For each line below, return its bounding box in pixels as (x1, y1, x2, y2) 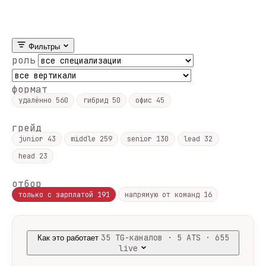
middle (70, 134, 100, 144)
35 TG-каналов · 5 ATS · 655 (100, 232, 229, 243)
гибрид (83, 95, 112, 105)
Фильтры (28, 42, 60, 51)
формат (12, 83, 47, 96)
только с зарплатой (18, 189, 97, 199)
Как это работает (37, 233, 99, 242)
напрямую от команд (124, 189, 204, 199)
